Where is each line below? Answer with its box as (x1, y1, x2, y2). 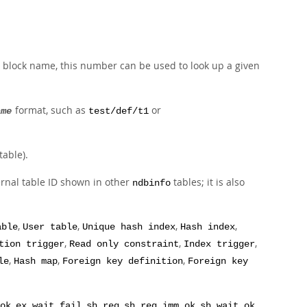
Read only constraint (69, 239, 179, 249)
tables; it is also (171, 175, 245, 188)
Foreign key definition (62, 256, 183, 267)
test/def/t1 (88, 106, 149, 116)
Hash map (14, 256, 58, 267)
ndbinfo (132, 178, 171, 188)
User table (23, 222, 77, 232)
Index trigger (184, 239, 255, 249)
